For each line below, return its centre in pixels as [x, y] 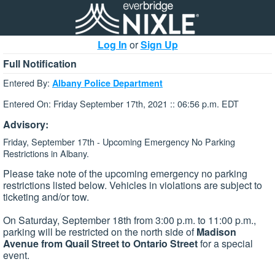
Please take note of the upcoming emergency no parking [125, 174]
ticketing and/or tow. [46, 197]
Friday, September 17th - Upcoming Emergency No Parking [119, 141]
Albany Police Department [107, 83]
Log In [112, 45]
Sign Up [159, 45]
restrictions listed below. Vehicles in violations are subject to [133, 185]
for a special [225, 244]
